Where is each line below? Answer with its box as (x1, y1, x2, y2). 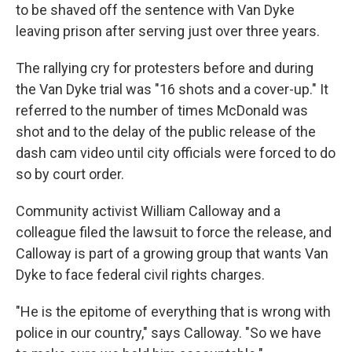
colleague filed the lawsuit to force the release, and (16, 224, 332, 240)
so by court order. (16, 166, 124, 182)
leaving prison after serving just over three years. (16, 23, 320, 39)
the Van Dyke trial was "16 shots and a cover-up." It (16, 81, 328, 97)
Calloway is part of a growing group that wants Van (16, 245, 328, 262)
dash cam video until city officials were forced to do (16, 145, 335, 161)
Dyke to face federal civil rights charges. (16, 266, 265, 283)
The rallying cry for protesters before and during (16, 60, 313, 76)
